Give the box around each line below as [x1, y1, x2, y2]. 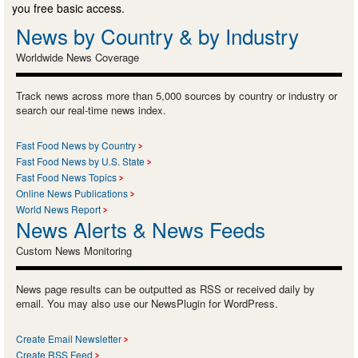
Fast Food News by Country [16, 137, 136, 152]
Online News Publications [16, 185, 128, 200]
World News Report [16, 201, 101, 216]
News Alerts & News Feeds [16, 213, 265, 244]
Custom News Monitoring [16, 242, 132, 258]
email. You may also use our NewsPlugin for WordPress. [16, 295, 278, 311]
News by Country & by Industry [16, 20, 299, 50]
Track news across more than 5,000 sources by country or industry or [16, 87, 337, 103]
